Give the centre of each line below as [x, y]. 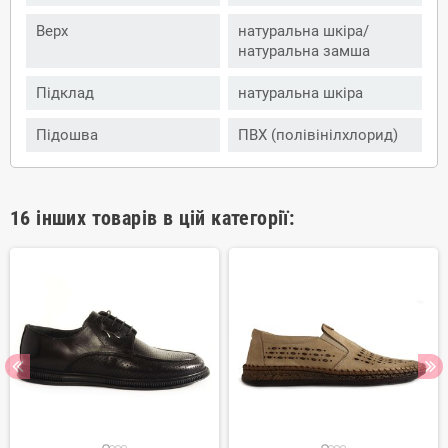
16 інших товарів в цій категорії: [152, 217]
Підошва [67, 134]
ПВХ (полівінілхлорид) [318, 134]
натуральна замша [304, 50]
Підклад [65, 92]
